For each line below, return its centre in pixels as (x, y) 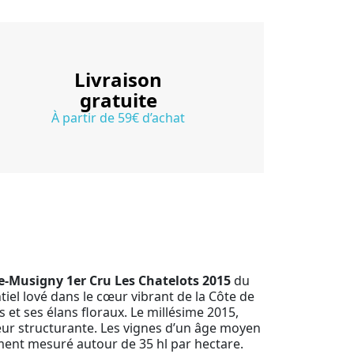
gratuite (118, 100)
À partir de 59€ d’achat (118, 117)
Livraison (118, 79)
